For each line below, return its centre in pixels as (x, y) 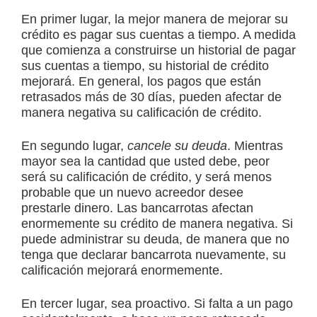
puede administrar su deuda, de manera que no (155, 240)
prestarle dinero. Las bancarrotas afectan (137, 208)
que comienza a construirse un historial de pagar (158, 51)
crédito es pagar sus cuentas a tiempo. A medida (158, 35)
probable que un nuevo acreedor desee (132, 193)
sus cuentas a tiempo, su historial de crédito (145, 66)
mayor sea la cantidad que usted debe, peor (145, 162)
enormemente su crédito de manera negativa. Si (157, 224)
